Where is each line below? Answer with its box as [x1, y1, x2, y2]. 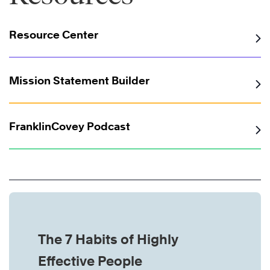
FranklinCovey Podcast [9, 120, 130, 133]
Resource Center [9, 28, 98, 42]
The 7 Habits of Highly [38, 231, 178, 248]
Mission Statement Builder [9, 74, 149, 87]
